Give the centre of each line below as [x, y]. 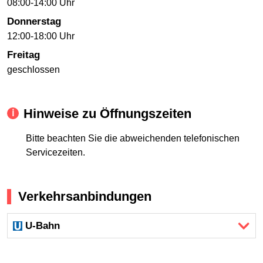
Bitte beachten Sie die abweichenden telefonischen [133, 138]
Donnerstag [34, 22]
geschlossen [33, 70]
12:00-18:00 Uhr [41, 36]
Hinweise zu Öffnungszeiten [107, 114]
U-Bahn [43, 226]
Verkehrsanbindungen [85, 196]
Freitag [23, 55]
